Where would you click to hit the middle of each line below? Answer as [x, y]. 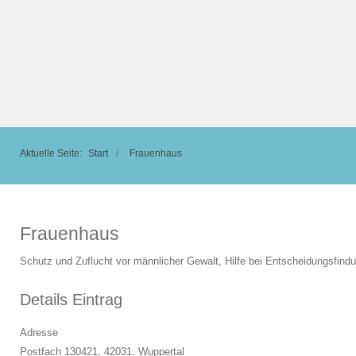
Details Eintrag [71, 300]
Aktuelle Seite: [52, 153]
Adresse [39, 333]
